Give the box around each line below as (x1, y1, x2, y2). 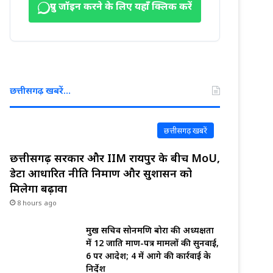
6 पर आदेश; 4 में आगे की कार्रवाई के (86, 250, 211, 262)
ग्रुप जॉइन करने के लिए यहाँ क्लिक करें (50, 1, 192, 15)
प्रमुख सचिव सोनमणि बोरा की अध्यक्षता (86, 224, 214, 236)
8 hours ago (17, 198, 57, 208)
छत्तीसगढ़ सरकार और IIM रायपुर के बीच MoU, (10, 151, 220, 166)
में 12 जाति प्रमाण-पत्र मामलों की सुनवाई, (86, 237, 219, 249)
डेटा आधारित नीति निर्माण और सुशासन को (10, 166, 192, 181)
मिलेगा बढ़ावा (10, 181, 67, 196)
